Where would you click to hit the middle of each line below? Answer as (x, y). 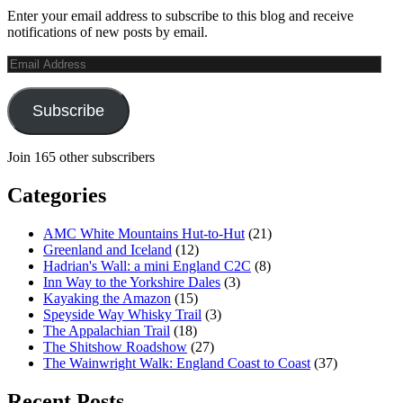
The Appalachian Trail (107, 330)
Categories (57, 196)
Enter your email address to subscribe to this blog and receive (180, 16)
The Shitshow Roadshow (115, 346)
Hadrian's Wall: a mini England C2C (147, 265)
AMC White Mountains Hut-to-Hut (144, 233)
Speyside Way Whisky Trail (122, 314)
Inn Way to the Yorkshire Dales (132, 282)
